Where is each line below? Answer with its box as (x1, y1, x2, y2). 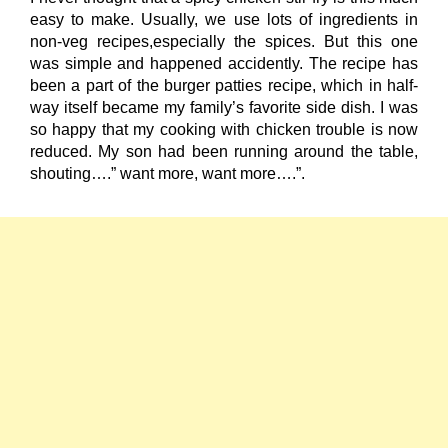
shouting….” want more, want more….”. (30, 164, 309, 182)
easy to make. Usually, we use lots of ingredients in (30, 10, 418, 28)
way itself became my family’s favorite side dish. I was (30, 98, 418, 116)
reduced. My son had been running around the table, (30, 142, 418, 160)
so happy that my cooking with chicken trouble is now (30, 120, 418, 138)
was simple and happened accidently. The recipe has (30, 54, 418, 72)
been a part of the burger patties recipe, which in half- (30, 76, 418, 94)
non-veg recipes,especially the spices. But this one (30, 32, 418, 50)
